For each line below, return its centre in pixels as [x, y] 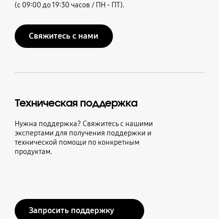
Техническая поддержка [76, 103]
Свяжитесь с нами [64, 36]
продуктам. [33, 151]
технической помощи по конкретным [77, 142]
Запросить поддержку [72, 210]
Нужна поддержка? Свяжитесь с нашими [84, 123]
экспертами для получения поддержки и [83, 133]
